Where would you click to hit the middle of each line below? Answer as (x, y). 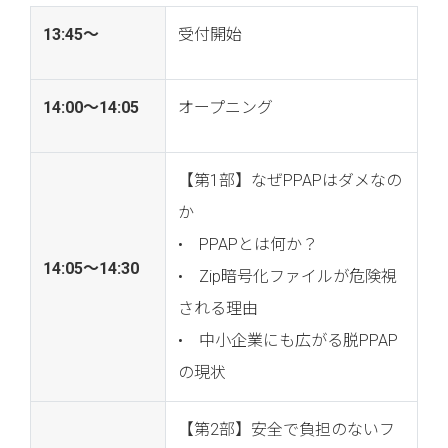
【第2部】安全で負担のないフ (286, 430)
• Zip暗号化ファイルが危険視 (287, 277)
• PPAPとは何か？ (248, 245)
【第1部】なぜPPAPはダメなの (290, 181)
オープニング (225, 108)
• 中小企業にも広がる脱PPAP (288, 341)
